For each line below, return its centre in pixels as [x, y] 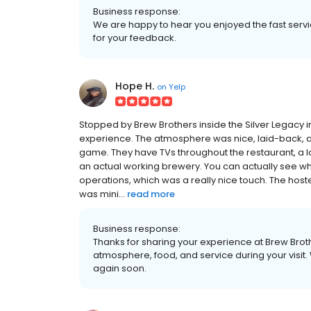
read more [151, 194]
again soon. [120, 268]
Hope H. [135, 86]
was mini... [102, 194]
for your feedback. [135, 38]
